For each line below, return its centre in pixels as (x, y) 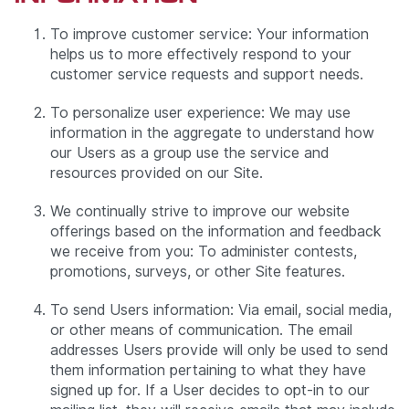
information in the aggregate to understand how (212, 133)
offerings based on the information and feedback (216, 232)
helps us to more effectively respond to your (201, 55)
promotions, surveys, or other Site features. (198, 272)
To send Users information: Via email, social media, (221, 310)
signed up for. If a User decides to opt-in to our (210, 391)
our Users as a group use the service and (189, 153)
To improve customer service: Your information (210, 35)
